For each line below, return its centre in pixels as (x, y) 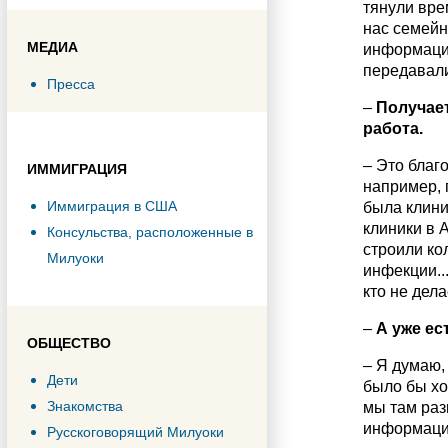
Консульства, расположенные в (150, 232)
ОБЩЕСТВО (69, 343)
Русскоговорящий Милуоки (135, 432)
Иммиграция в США (112, 206)
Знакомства (85, 406)
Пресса (71, 84)
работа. (392, 128)
